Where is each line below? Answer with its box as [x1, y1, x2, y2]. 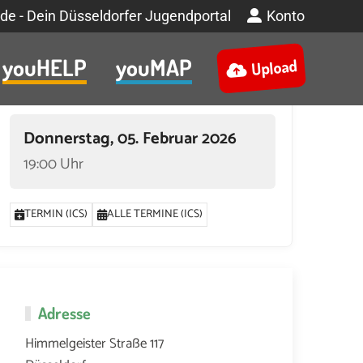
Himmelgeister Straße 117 [25, 331, 164, 355]
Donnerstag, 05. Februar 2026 [23, 126, 237, 153]
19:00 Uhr [23, 152, 84, 177]
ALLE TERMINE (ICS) [107, 205, 203, 224]
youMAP [116, 52, 192, 82]
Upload [250, 54, 297, 80]
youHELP [2, 52, 87, 82]
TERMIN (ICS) [24, 205, 88, 224]
